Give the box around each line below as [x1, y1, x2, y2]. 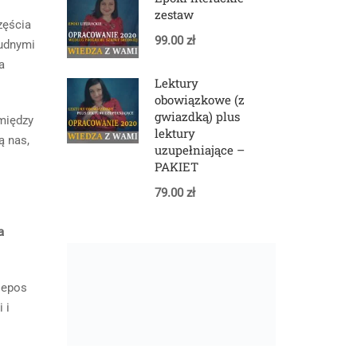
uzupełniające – [154, 141, 245, 158]
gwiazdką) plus [154, 108, 240, 124]
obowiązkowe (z [154, 91, 245, 108]
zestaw [154, 6, 194, 22]
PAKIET [154, 158, 198, 175]
